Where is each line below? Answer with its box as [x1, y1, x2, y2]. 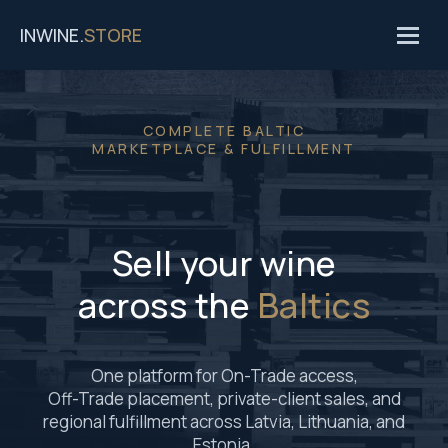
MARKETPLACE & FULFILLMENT [92, 139, 356, 158]
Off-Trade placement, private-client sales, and [47, 387, 401, 410]
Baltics [257, 282, 370, 328]
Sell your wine [111, 240, 337, 286]
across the [78, 282, 258, 328]
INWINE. [20, 23, 84, 47]
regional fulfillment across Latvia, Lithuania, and [43, 410, 405, 433]
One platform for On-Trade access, [90, 364, 358, 387]
